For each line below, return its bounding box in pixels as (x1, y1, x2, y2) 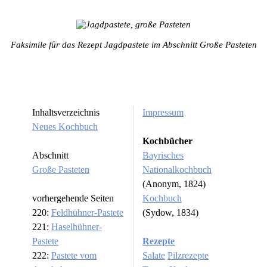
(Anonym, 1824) (142, 179, 206, 190)
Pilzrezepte (167, 250, 209, 261)
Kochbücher (142, 136, 193, 147)
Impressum (142, 107, 184, 118)
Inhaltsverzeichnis (32, 107, 100, 118)
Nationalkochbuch (142, 164, 212, 175)
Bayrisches (142, 150, 184, 161)
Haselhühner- (51, 222, 102, 232)
